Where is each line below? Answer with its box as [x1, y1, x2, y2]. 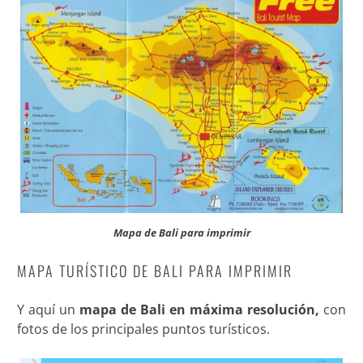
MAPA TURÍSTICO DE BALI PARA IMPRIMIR [16, 260, 293, 282]
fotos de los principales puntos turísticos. [16, 320, 270, 339]
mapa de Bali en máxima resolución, [79, 301, 324, 319]
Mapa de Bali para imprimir [113, 225, 250, 241]
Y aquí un [16, 301, 79, 319]
